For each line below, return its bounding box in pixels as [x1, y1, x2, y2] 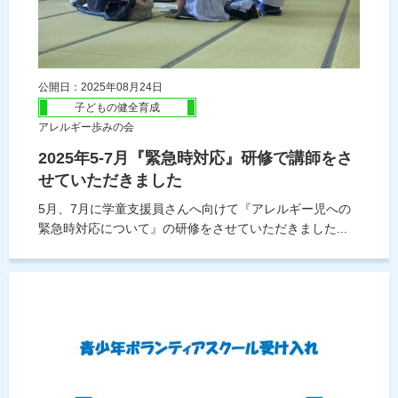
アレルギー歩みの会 [38, 121, 134, 134]
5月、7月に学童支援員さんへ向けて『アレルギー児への [38, 202, 351, 217]
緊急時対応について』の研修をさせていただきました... [38, 221, 347, 236]
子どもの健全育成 [75, 101, 160, 115]
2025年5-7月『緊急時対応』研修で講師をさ [38, 149, 353, 168]
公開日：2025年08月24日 [38, 81, 163, 94]
